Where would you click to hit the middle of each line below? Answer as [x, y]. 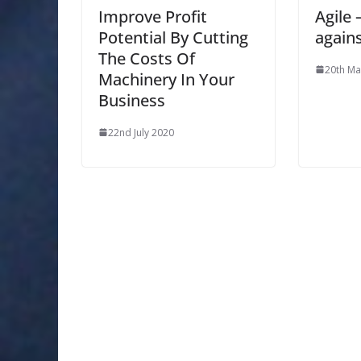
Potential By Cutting [173, 37]
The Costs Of [147, 58]
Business [132, 100]
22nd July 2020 [141, 132]
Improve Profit [153, 16]
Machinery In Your [166, 79]
